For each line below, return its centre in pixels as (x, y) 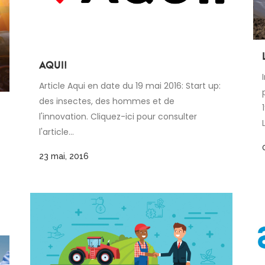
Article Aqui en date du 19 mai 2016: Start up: (130, 86)
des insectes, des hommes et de (107, 101)
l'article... (56, 132)
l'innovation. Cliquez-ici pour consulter (118, 117)
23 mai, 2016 (64, 156)
